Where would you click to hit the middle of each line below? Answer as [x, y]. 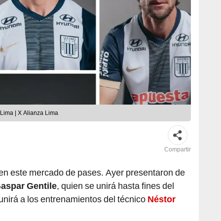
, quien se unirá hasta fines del [115, 186]
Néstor [162, 199]
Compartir [178, 150]
